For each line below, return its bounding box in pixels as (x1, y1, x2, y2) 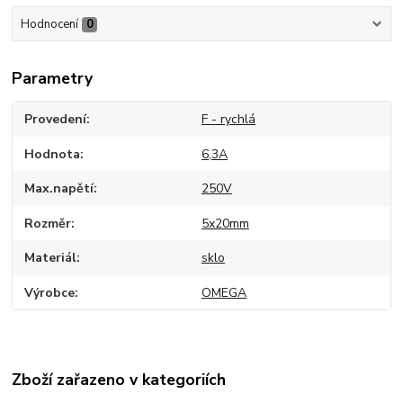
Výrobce (24, 283, 76, 301)
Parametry (12, 67, 94, 90)
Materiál (24, 249, 77, 267)
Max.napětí (24, 180, 94, 198)
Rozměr (24, 214, 72, 232)
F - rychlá (201, 111, 255, 129)
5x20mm (201, 214, 249, 232)
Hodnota (24, 145, 81, 163)
